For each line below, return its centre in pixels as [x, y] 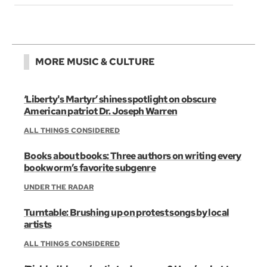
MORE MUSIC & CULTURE [95, 61]
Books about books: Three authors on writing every [133, 156]
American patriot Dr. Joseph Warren [101, 111]
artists [38, 224]
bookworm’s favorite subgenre [90, 167]
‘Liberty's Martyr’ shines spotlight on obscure [120, 99]
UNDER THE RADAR [59, 187]
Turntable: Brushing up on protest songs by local [127, 212]
